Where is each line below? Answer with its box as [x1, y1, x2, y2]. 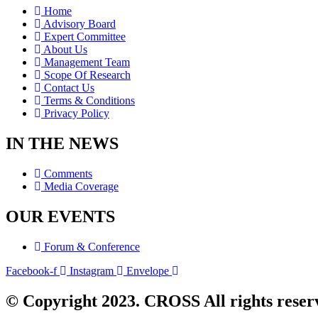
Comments [44, 168, 92, 180]
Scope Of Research [44, 69, 131, 82]
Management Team [44, 56, 130, 69]
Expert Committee [44, 31, 126, 43]
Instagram [70, 264, 114, 277]
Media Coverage [44, 180, 119, 192]
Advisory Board [43, 18, 116, 31]
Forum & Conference [44, 240, 140, 253]
